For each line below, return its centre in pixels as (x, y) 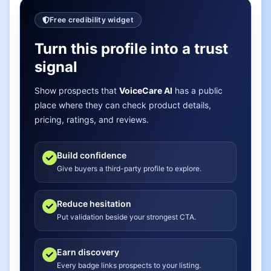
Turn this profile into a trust (131, 49)
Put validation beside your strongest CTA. (126, 217)
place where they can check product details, (123, 105)
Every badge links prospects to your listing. (129, 265)
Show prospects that (77, 90)
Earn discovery (88, 252)
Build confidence (92, 155)
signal (56, 67)
